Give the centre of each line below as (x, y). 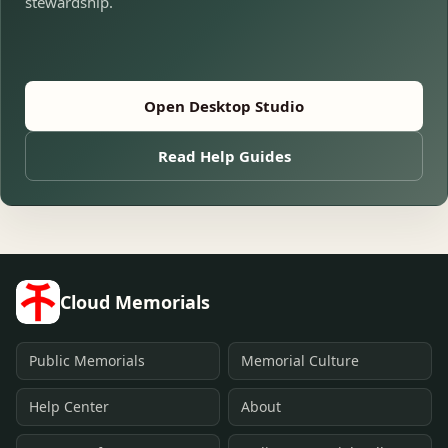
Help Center (69, 406)
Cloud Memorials (135, 301)
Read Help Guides (224, 156)
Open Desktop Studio (224, 106)
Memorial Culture (300, 360)
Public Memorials (87, 360)
